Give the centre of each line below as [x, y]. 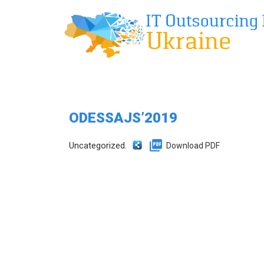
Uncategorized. [98, 146]
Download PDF [193, 146]
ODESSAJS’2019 [123, 118]
